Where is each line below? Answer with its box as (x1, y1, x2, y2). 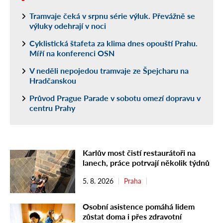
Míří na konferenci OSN (29, 48, 114, 58)
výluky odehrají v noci (29, 20, 106, 30)
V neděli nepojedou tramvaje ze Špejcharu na (29, 65, 189, 75)
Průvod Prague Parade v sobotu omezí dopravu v (29, 93, 201, 103)
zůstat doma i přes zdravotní (83, 211, 182, 221)
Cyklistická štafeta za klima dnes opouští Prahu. (29, 38, 198, 48)
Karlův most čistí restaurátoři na (83, 147, 196, 157)
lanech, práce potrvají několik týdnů (83, 157, 210, 167)
